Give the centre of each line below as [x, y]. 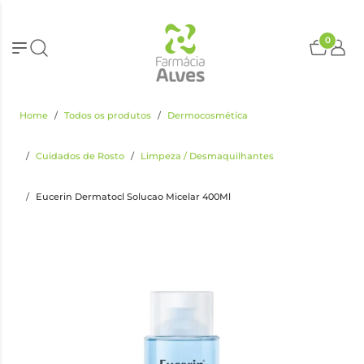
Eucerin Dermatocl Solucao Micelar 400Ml [133, 197]
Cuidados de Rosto [80, 156]
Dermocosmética [208, 115]
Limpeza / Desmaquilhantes [207, 156]
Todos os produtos [108, 115]
